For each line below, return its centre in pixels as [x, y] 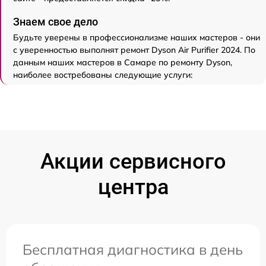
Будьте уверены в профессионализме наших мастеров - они [137, 38]
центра [133, 187]
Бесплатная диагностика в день [133, 250]
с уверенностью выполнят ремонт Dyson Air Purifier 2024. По [134, 50]
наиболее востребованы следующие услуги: [103, 75]
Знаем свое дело [56, 22]
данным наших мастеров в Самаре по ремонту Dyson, [123, 63]
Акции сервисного [133, 162]
